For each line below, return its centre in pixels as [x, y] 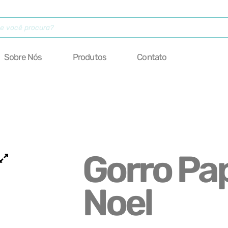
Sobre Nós [23, 57]
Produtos [90, 57]
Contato [152, 57]
